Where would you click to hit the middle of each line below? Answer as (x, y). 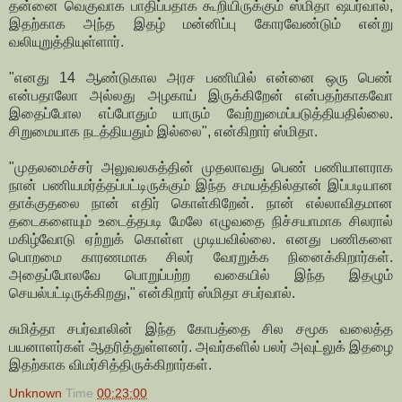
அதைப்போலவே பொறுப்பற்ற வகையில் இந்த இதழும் (201, 275)
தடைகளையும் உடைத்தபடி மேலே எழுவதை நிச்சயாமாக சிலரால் (201, 222)
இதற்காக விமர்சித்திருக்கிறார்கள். (110, 365)
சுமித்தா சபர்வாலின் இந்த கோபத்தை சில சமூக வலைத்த (201, 329)
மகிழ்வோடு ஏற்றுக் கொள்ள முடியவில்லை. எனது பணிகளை (201, 240)
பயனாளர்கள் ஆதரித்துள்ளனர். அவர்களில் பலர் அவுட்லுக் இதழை (201, 347)
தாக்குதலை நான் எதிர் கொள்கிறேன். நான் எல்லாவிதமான (201, 204)
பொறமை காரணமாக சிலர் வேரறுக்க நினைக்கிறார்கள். (201, 258)
